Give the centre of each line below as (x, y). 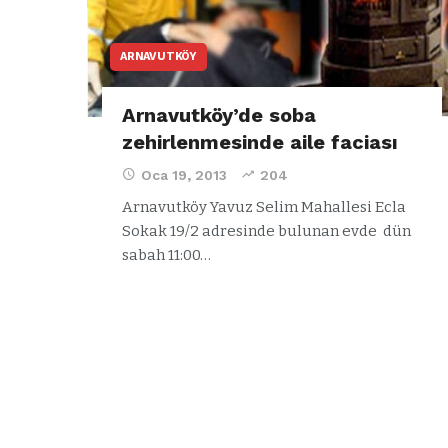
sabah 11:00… (166, 254)
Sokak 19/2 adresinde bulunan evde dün (266, 230)
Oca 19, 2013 (184, 174)
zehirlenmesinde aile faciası (260, 141)
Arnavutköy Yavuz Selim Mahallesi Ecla (264, 206)
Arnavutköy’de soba (219, 114)
